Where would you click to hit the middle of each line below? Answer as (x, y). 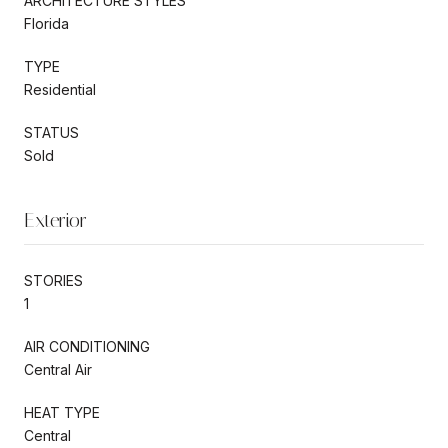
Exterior (55, 219)
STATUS (51, 132)
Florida (46, 23)
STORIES (53, 280)
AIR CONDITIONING (87, 346)
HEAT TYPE (62, 412)
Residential (60, 89)
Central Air (58, 369)
